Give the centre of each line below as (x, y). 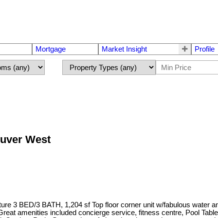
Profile (205, 49)
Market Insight (124, 49)
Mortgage (51, 49)
